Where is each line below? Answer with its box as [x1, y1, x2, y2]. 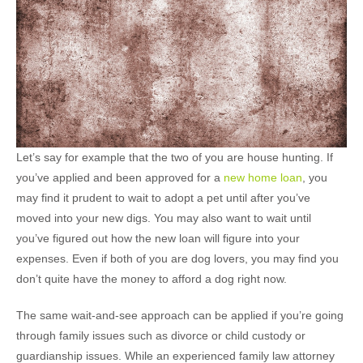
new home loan [224, 170, 302, 184]
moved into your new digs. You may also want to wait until [16, 211, 311, 224]
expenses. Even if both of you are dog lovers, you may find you [16, 251, 339, 265]
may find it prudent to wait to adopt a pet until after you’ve [16, 190, 310, 204]
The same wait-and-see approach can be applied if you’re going [16, 308, 344, 322]
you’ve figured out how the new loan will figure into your [16, 231, 300, 245]
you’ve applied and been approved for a [16, 170, 224, 184]
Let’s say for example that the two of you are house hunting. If [16, 150, 333, 164]
